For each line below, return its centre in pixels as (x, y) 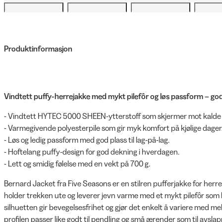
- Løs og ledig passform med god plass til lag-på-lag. (87, 140)
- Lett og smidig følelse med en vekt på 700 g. (77, 164)
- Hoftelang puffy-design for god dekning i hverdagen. (92, 152)
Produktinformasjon (38, 49)
